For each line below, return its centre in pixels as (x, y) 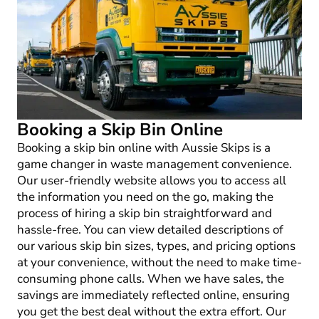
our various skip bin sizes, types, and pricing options (156, 246)
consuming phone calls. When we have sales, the (151, 279)
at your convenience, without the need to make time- (159, 263)
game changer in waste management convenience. (155, 164)
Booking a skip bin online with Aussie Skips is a (144, 148)
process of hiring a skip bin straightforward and (145, 214)
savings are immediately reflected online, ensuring (153, 296)
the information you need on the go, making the (145, 197)
